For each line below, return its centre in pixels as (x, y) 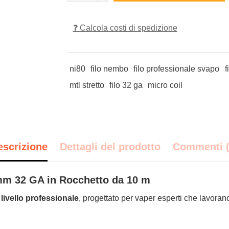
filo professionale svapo (177, 68)
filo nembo (109, 68)
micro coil (165, 85)
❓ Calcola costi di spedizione (125, 28)
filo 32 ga (126, 85)
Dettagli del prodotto (110, 146)
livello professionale (40, 198)
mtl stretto (87, 85)
